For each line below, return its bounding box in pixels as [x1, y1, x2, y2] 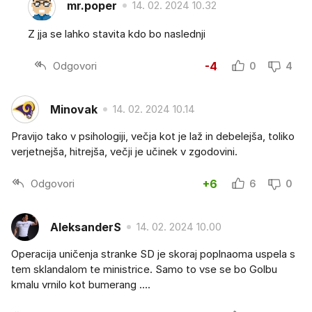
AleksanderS [50, 219, 121, 234]
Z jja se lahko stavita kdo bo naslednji [28, 27, 205, 41]
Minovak [50, 102, 97, 116]
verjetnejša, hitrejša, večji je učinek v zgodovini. [11, 145, 237, 159]
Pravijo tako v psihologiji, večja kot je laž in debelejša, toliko [11, 130, 295, 143]
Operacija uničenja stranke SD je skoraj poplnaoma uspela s [11, 247, 295, 261]
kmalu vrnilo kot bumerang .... [11, 278, 150, 292]
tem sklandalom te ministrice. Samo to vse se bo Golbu [11, 263, 277, 276]
